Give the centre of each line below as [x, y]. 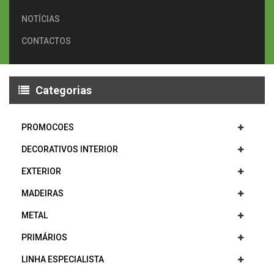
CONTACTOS [46, 41]
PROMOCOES [48, 127]
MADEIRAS [43, 193]
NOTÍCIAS [41, 19]
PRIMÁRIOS [44, 237]
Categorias [64, 90]
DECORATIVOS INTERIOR [70, 149]
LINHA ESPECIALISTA [63, 259]
